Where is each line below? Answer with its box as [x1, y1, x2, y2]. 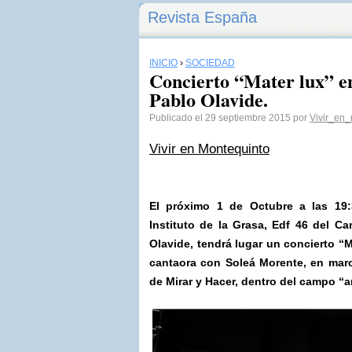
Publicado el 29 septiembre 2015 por [149, 112, 310, 123]
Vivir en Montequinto [149, 141, 269, 156]
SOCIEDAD [185, 57, 235, 68]
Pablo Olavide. [149, 86, 268, 113]
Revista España [148, 9, 257, 26]
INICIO [149, 57, 178, 68]
